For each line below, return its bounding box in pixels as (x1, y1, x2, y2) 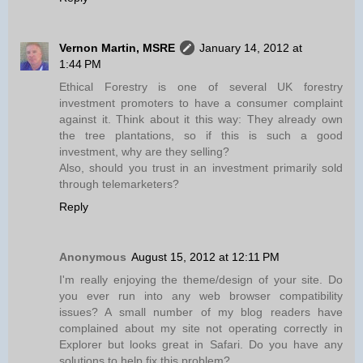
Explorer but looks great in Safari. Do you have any (59, 338, 343, 352)
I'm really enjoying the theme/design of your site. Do (59, 273, 343, 287)
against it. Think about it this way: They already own (59, 113, 343, 126)
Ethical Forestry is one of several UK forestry (59, 80, 343, 94)
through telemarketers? (59, 177, 179, 191)
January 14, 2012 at (199, 41, 302, 55)
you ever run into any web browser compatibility (59, 289, 343, 303)
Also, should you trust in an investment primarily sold (59, 161, 343, 175)
